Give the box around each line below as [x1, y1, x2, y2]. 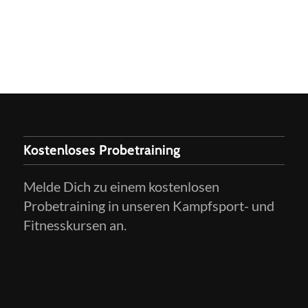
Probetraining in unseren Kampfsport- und [23, 197, 274, 214]
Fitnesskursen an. [23, 216, 126, 233]
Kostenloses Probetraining [23, 142, 180, 158]
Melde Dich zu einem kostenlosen [23, 177, 219, 195]
